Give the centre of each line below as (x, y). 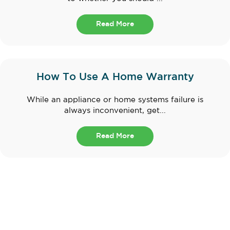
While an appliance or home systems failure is (115, 100)
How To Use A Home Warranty (115, 77)
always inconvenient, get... (115, 110)
